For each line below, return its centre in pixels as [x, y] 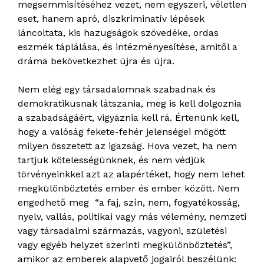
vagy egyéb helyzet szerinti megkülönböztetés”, [125, 245]
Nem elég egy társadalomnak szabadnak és [117, 90]
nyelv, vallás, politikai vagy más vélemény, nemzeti [132, 217]
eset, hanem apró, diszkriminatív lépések [111, 19]
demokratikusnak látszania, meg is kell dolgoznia [130, 104]
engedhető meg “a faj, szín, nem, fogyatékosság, [129, 203]
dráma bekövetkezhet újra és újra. [96, 61]
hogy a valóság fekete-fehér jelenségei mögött [122, 132]
